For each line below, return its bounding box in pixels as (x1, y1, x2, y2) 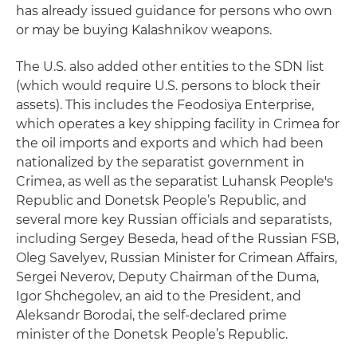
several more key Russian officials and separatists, (16, 212, 331, 227)
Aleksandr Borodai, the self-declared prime (16, 308, 287, 323)
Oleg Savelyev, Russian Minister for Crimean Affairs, (16, 250, 337, 265)
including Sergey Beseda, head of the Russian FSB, (16, 231, 339, 246)
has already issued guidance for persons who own (16, 3, 332, 18)
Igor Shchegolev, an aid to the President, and (16, 288, 301, 304)
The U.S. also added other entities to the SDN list (16, 59, 324, 74)
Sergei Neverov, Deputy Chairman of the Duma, (16, 269, 319, 284)
